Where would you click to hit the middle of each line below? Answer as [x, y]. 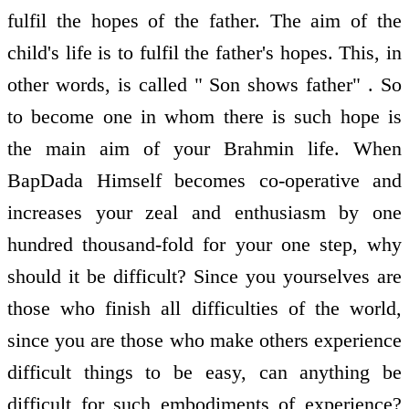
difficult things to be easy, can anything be [204, 372]
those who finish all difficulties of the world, [204, 308]
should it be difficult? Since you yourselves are [204, 276]
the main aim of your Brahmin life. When [204, 148]
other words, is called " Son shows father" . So [204, 84]
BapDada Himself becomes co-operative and [204, 180]
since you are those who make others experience [204, 340]
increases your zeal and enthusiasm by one [204, 212]
